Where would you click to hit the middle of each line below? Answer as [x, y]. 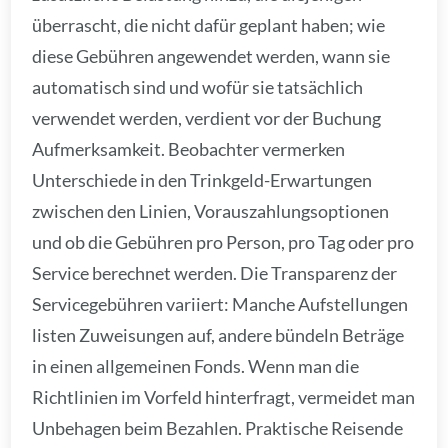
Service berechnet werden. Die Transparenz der [215, 273]
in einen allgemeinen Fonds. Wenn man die [196, 366]
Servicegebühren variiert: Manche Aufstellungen [220, 304]
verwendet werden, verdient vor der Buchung [207, 118]
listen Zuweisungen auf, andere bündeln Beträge [218, 335]
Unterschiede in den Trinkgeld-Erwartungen [202, 180]
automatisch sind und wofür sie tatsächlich [198, 87]
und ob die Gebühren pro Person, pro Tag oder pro [223, 242]
